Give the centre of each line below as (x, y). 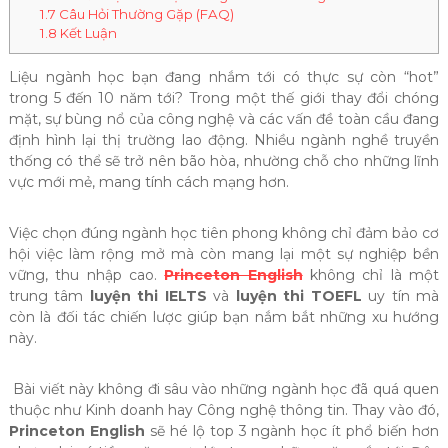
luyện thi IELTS (148, 296)
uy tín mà (400, 296)
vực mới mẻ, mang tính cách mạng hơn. (148, 182)
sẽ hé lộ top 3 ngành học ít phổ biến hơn (292, 431)
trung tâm (49, 296)
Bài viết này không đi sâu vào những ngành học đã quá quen (224, 389)
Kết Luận (86, 33)
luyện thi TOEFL (298, 296)
